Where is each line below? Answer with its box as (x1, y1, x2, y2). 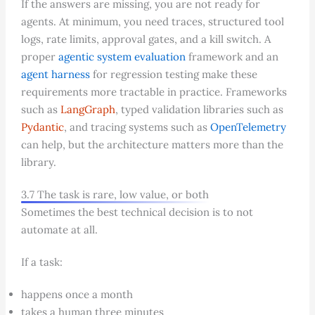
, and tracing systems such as (63, 120, 210, 134)
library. (20, 155, 56, 169)
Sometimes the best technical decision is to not (20, 205, 253, 219)
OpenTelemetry (210, 120, 286, 134)
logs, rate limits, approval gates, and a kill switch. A (20, 32, 271, 46)
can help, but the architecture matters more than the (20, 137, 283, 151)
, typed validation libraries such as (115, 102, 283, 116)
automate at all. (20, 222, 98, 236)
